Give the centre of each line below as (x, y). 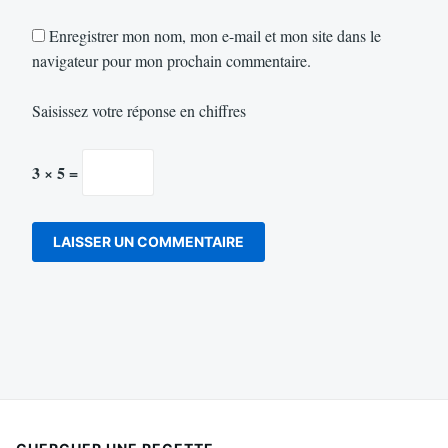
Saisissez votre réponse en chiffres (139, 111)
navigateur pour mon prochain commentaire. (171, 60)
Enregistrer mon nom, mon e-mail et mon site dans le (215, 35)
